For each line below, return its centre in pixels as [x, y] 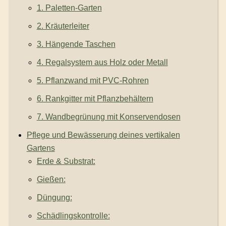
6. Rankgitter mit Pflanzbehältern [95, 99]
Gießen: [51, 180]
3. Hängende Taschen [76, 44]
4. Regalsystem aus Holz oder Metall [102, 63]
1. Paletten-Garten [69, 8]
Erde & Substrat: [66, 161]
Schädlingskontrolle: [73, 216]
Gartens [41, 148]
